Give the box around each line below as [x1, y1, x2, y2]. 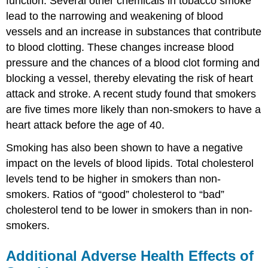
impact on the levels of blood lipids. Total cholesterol [6, 157, 254, 170]
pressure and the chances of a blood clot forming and [6, 56, 260, 69]
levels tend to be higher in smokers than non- [6, 173, 221, 185]
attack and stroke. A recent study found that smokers [6, 87, 257, 100]
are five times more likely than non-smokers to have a [6, 103, 261, 115]
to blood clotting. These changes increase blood [6, 41, 234, 53]
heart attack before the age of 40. [6, 118, 165, 131]
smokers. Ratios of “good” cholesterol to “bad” [6, 188, 225, 201]
